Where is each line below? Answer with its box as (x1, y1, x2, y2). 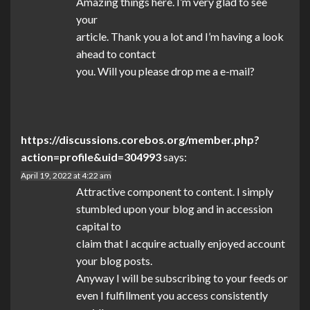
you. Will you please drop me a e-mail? (76, 64, 255, 78)
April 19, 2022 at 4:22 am (21, 170, 111, 181)
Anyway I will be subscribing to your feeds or (76, 271, 288, 285)
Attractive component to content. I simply (76, 185, 273, 199)
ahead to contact (76, 47, 156, 61)
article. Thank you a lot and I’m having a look (76, 30, 284, 44)
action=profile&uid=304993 (21, 150, 161, 164)
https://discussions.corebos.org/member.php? (21, 133, 259, 147)
